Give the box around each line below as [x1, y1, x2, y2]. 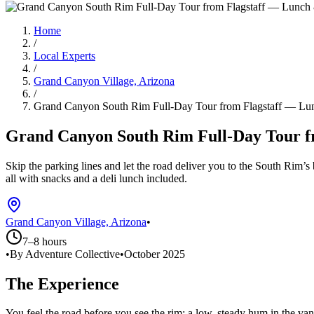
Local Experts [34, 49, 95, 62]
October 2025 [124, 247, 185, 260]
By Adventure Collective [10, 247, 120, 260]
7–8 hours [22, 235, 67, 247]
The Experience [6, 274, 119, 293]
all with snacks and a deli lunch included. [6, 172, 187, 184]
